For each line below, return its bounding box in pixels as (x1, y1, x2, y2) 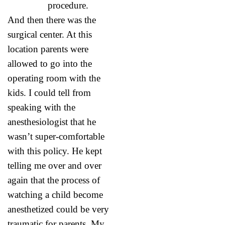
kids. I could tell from (8, 87, 91, 98)
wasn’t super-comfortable (8, 131, 104, 142)
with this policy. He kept (8, 145, 102, 156)
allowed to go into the (8, 58, 92, 69)
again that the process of (8, 174, 100, 185)
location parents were (8, 43, 88, 54)
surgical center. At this (8, 29, 92, 40)
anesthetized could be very (8, 203, 109, 214)
